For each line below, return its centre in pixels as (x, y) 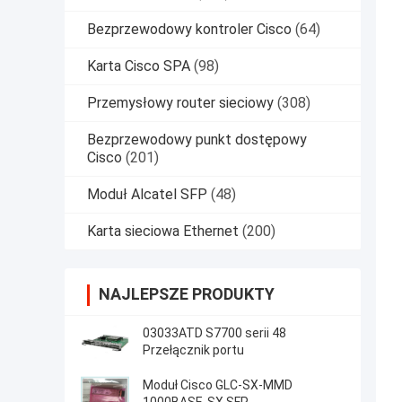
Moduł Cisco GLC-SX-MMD (218, 385)
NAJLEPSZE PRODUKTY (187, 294)
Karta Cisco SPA (139, 66)
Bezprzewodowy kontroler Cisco (189, 30)
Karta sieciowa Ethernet (163, 232)
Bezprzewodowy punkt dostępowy (197, 140)
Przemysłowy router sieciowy (180, 103)
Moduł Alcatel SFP (147, 195)
